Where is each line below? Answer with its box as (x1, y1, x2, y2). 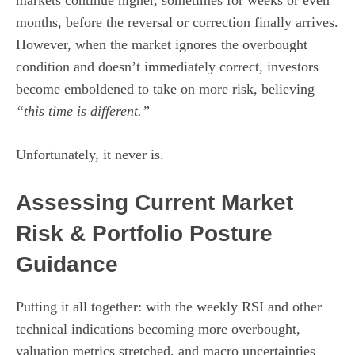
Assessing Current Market (16, 190, 293, 216)
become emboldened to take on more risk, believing (16, 81, 315, 97)
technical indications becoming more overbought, (16, 321, 300, 338)
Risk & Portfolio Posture (16, 221, 273, 246)
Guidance (16, 252, 118, 277)
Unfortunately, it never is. (16, 147, 164, 163)
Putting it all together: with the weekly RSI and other (16, 299, 322, 315)
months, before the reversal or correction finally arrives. (16, 14, 338, 31)
